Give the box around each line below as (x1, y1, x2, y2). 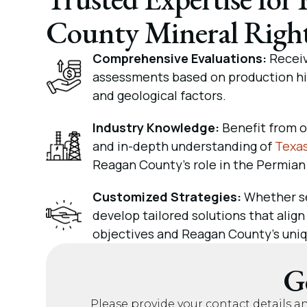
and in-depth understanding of (93, 137, 275, 154)
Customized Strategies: (93, 188, 245, 205)
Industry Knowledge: (93, 119, 220, 136)
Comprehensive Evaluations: (93, 49, 270, 66)
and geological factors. (93, 86, 227, 103)
